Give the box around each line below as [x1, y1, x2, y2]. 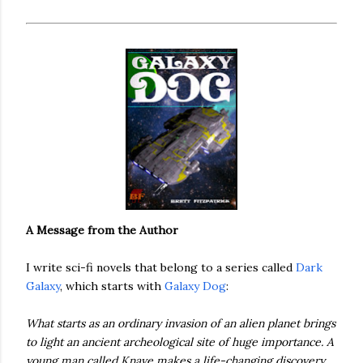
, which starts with [60, 278, 164, 293]
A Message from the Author [26, 222, 178, 237]
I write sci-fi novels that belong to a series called [26, 259, 296, 275]
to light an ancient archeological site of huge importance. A [26, 334, 334, 349]
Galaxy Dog [164, 278, 226, 293]
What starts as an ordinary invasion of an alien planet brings [26, 315, 335, 331]
